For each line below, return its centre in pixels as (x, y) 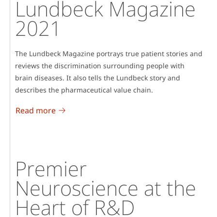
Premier (51, 169)
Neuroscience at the (106, 188)
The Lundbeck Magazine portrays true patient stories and (109, 54)
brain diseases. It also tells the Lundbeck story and (98, 78)
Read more (36, 111)
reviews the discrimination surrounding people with (100, 66)
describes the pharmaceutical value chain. (84, 90)
